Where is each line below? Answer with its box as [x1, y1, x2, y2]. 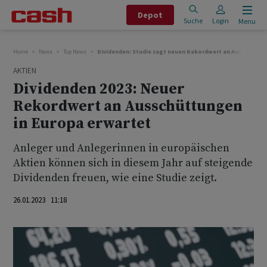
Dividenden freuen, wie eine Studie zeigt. [13, 171, 217, 185]
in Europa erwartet [13, 114, 151, 133]
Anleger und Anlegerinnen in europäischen [13, 141, 229, 155]
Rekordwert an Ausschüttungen [13, 97, 243, 116]
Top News [63, 48, 86, 55]
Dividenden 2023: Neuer [13, 80, 185, 98]
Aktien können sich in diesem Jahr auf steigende [13, 156, 253, 170]
